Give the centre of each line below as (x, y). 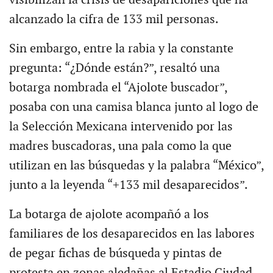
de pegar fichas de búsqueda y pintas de (115, 254)
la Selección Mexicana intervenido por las (121, 127)
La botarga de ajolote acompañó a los (109, 215)
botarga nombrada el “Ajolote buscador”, (118, 88)
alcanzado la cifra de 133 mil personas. (114, 20)
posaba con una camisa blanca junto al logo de (133, 108)
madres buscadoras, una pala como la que (120, 147)
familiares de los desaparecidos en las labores (132, 234)
